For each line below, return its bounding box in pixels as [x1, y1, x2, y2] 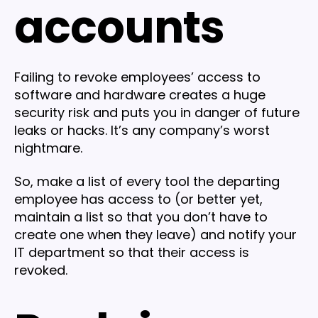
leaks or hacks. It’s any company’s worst [14, 121, 270, 139]
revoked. [14, 261, 67, 280]
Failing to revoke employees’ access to [14, 67, 261, 86]
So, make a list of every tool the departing [14, 172, 280, 191]
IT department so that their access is [14, 243, 249, 262]
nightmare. [14, 138, 82, 157]
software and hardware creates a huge [14, 85, 265, 104]
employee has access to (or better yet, [14, 190, 263, 209]
